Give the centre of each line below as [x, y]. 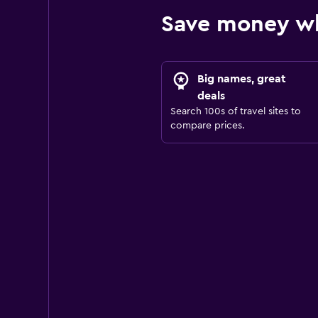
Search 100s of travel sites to [235, 111]
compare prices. [207, 126]
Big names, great [241, 79]
